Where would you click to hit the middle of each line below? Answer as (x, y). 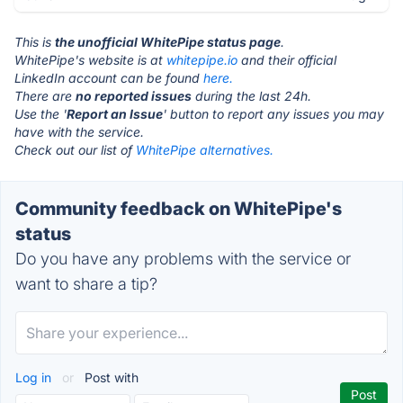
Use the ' (40, 114)
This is (35, 42)
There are (45, 96)
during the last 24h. (251, 96)
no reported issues (134, 96)
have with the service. (79, 132)
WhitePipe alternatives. (205, 150)
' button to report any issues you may (273, 114)
